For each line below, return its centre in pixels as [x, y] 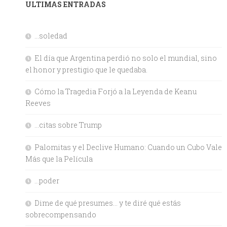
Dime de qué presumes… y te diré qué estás [108, 203]
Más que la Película [59, 159]
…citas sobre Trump [68, 125]
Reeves [38, 103]
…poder [47, 181]
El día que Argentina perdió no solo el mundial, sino [126, 58]
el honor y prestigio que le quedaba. [86, 70]
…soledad [51, 36]
